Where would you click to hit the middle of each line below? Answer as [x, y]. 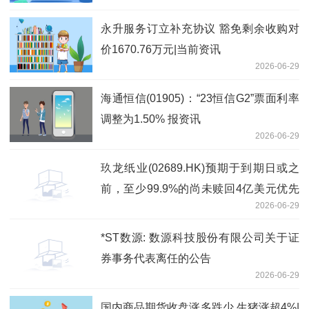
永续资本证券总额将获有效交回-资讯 [191, 209]
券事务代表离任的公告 [156, 258]
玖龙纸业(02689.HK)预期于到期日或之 [200, 168]
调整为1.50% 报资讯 [151, 119]
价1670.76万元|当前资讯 [161, 49]
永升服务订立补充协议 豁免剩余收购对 [200, 28]
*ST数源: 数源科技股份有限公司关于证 [200, 237]
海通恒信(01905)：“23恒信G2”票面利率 [200, 98]
